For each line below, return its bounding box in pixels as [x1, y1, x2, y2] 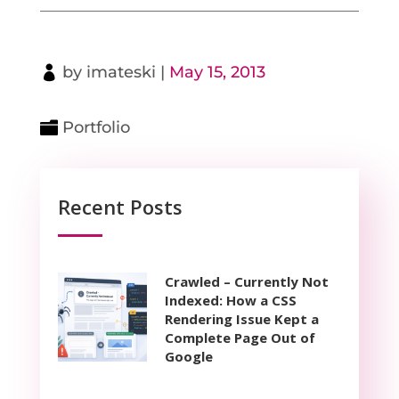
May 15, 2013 [168, 61, 265, 82]
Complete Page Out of [164, 328, 315, 346]
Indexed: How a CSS [164, 290, 297, 309]
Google [164, 346, 213, 365]
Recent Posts [57, 192, 183, 220]
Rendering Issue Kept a [164, 309, 319, 328]
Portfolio [61, 117, 130, 137]
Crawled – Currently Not [164, 272, 329, 290]
